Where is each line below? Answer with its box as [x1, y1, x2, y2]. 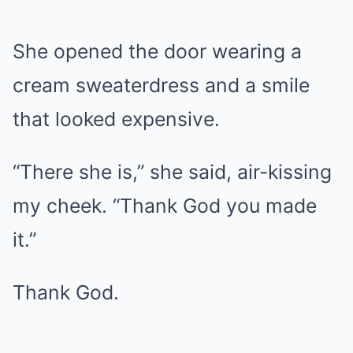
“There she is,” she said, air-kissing [13, 160, 332, 184]
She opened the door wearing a [13, 39, 302, 63]
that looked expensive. [13, 107, 220, 131]
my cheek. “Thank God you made [13, 194, 317, 217]
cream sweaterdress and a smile [13, 73, 310, 97]
